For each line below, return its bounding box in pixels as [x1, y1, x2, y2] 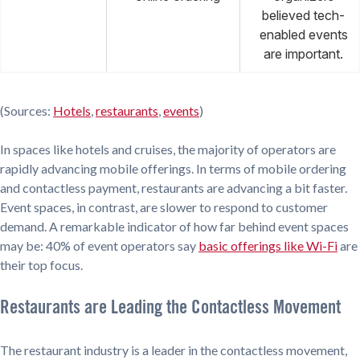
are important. [264, 46, 343, 63]
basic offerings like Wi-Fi [198, 238, 337, 254]
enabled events [259, 27, 348, 43]
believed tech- [262, 7, 345, 24]
